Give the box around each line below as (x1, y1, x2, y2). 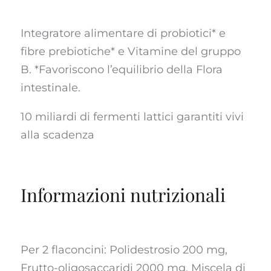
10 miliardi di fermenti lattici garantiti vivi (20, 110, 244, 124)
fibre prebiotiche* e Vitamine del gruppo (20, 45, 241, 59)
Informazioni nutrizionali (20, 183, 226, 207)
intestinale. (20, 81, 80, 95)
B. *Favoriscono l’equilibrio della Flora (20, 63, 223, 77)
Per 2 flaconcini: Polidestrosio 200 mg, (20, 243, 227, 257)
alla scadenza (20, 128, 94, 142)
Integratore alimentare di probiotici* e (20, 27, 226, 41)
